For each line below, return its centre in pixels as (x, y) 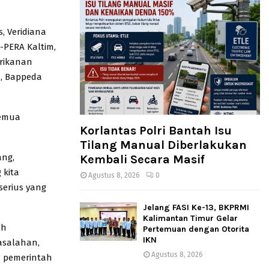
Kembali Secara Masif (142, 160)
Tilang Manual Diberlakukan (163, 145)
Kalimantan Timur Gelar (190, 219)
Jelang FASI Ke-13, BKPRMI (196, 208)
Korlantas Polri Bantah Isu (156, 131)
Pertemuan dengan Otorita (196, 229)
